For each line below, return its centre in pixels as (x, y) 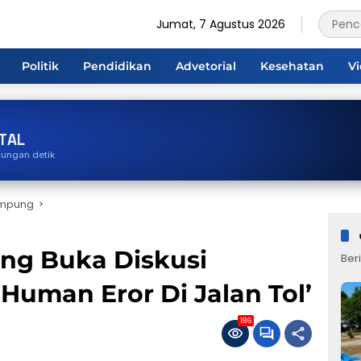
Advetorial (206, 66)
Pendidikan (117, 66)
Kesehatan (292, 66)
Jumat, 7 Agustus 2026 (221, 24)
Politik (40, 66)
